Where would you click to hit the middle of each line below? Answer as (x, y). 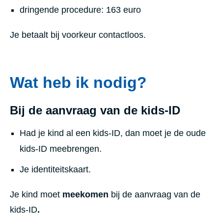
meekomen (87, 194)
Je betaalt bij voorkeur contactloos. (78, 35)
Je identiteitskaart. (55, 169)
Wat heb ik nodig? (78, 82)
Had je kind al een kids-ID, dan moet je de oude (113, 133)
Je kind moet (36, 194)
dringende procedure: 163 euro (80, 10)
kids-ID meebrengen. (61, 149)
